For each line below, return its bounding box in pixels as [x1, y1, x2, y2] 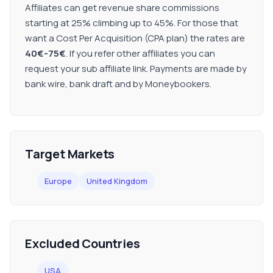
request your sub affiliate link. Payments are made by [25, 62, 247, 75]
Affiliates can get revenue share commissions [25, 1, 219, 14]
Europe [44, 175, 72, 186]
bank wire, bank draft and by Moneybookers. [25, 77, 211, 90]
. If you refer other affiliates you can [66, 47, 215, 60]
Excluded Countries [25, 235, 140, 252]
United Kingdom [87, 175, 147, 186]
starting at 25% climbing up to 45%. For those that [25, 16, 238, 29]
